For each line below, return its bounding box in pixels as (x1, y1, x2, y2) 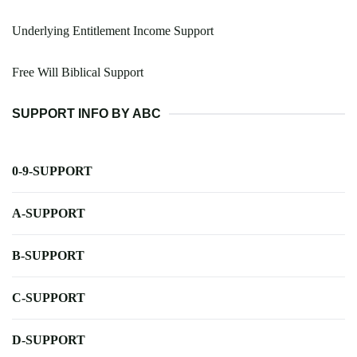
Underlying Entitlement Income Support (12, 24, 214, 38)
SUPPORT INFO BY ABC (12, 107, 161, 121)
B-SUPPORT (12, 249, 84, 263)
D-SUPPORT (12, 333, 85, 347)
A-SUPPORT (12, 206, 85, 221)
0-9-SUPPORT (12, 164, 92, 178)
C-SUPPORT (12, 291, 85, 305)
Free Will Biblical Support (12, 65, 143, 80)
